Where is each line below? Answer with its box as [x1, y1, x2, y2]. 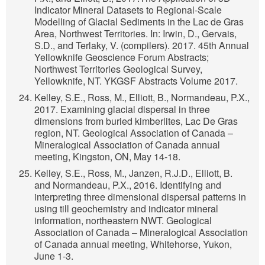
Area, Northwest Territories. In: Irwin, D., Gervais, [34, 27, 237, 41]
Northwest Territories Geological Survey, [34, 62, 202, 76]
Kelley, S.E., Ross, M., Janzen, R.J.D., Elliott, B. [34, 166, 232, 180]
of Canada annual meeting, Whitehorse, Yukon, [34, 237, 232, 251]
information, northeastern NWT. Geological [34, 214, 212, 228]
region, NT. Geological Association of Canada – [34, 126, 233, 140]
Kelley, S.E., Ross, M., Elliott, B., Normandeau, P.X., [34, 91, 250, 105]
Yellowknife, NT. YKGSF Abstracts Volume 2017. [34, 74, 238, 88]
